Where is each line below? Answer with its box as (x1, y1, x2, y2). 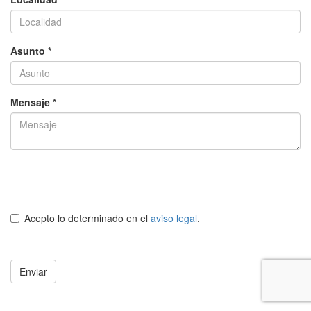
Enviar (19, 264, 47, 278)
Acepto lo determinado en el (24, 211, 151, 225)
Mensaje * (10, 95, 56, 109)
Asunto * (10, 44, 51, 58)
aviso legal (151, 211, 197, 225)
